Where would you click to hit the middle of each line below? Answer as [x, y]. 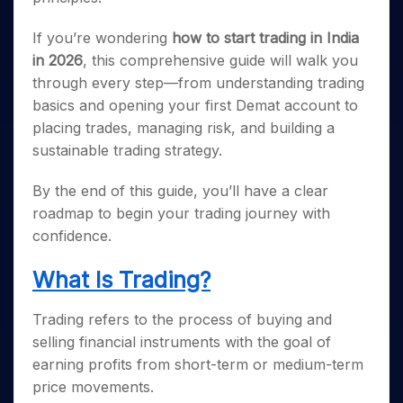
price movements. [93, 387]
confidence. [72, 236]
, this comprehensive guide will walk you [220, 60]
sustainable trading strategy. [127, 150]
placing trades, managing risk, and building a [184, 128]
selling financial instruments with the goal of [182, 342]
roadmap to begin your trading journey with [181, 213]
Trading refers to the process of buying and [182, 319]
